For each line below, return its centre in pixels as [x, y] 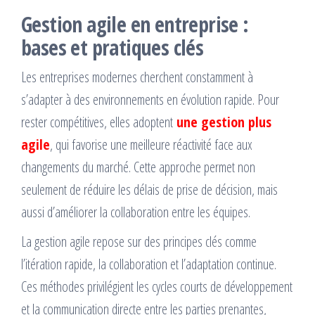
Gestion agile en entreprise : [135, 24]
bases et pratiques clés [112, 47]
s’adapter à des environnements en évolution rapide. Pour [150, 99]
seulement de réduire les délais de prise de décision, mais [149, 189]
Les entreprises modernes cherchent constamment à [137, 77]
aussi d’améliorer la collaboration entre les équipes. [136, 212]
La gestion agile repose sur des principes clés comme [139, 241]
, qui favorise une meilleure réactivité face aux [151, 144]
